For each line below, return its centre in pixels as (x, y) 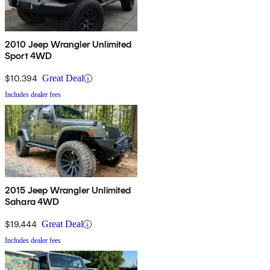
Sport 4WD (29, 56)
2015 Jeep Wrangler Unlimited (68, 190)
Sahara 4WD (32, 202)
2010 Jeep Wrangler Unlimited (68, 45)
